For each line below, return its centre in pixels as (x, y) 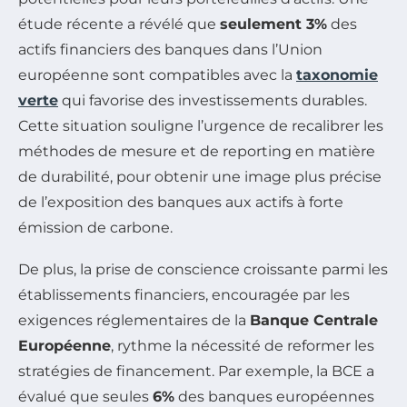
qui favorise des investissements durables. (213, 100)
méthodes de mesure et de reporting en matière (197, 151)
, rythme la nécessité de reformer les (243, 345)
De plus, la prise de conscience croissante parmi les (203, 269)
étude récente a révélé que (119, 24)
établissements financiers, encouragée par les (184, 294)
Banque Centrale (314, 320)
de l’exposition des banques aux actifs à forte (181, 202)
